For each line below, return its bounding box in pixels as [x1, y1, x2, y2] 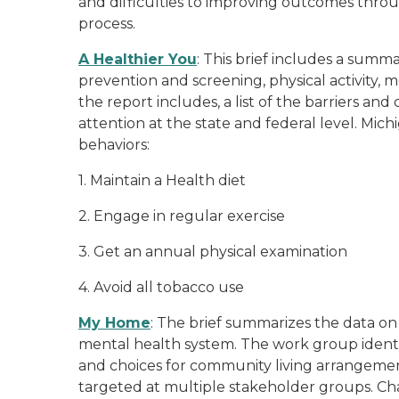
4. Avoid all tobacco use [78, 279, 244, 296]
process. [78, 15, 135, 32]
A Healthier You [78, 51, 197, 68]
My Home [78, 314, 151, 331]
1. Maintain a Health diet [78, 172, 246, 189]
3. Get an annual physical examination [78, 243, 347, 260]
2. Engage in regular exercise [78, 208, 285, 224]
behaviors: [78, 136, 150, 153]
